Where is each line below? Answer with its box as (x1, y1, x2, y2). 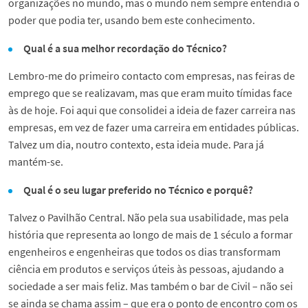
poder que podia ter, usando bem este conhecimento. (8, 13, 255, 27)
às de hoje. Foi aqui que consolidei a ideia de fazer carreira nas (8, 103, 296, 118)
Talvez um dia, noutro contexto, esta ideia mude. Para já (8, 137, 264, 152)
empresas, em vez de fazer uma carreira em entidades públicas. (8, 120, 299, 135)
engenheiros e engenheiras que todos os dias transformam (8, 245, 280, 259)
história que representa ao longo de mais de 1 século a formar (8, 228, 293, 242)
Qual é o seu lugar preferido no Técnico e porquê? (23, 183, 254, 197)
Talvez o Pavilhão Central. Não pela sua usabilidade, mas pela (8, 210, 289, 225)
